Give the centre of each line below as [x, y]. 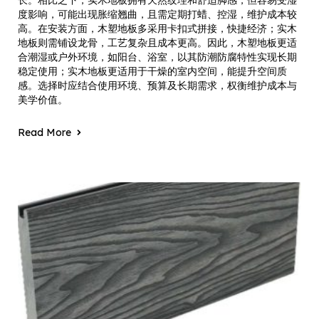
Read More [45, 132]
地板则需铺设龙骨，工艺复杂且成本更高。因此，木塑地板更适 [157, 43]
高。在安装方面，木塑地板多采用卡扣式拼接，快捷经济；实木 [157, 28]
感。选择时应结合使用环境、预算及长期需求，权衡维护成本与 [157, 85]
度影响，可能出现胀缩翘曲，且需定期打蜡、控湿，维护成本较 [157, 14]
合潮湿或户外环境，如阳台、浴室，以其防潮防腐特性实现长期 [157, 57]
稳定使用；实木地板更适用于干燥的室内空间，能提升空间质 [152, 71]
